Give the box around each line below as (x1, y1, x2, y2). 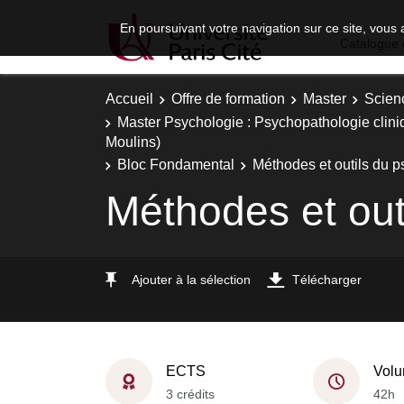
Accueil (106, 91, 153, 106)
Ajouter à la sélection (132, 271, 251, 287)
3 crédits (166, 386, 215, 401)
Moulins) (106, 133, 161, 150)
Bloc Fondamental (117, 157, 234, 172)
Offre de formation (171, 91, 285, 106)
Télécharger (292, 271, 362, 287)
